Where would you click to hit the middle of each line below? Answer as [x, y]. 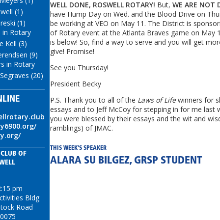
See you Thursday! [79, 67]
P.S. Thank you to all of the [94, 100]
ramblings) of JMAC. [82, 128]
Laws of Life [158, 100]
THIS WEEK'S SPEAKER [78, 149]
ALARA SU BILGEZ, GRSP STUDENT [126, 161]
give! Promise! [72, 51]
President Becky [76, 83]
